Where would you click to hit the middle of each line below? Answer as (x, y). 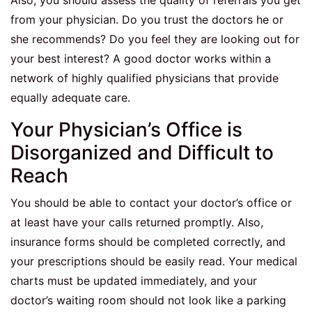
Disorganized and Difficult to (142, 153)
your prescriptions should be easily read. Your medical (154, 262)
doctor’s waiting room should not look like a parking (148, 301)
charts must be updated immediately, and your (134, 281)
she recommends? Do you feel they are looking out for (155, 39)
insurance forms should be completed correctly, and (148, 242)
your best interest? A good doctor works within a (141, 59)
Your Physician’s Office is (126, 130)
